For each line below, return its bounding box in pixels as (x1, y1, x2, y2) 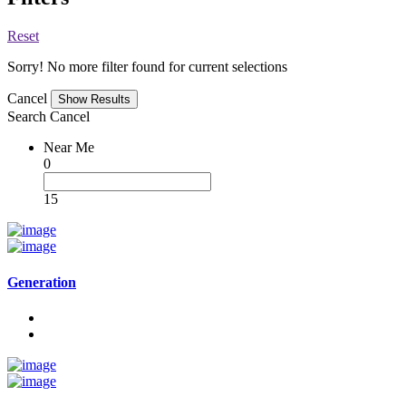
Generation (7, 274, 76, 290)
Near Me (43, 140, 94, 156)
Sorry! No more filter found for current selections (7, 59, 287, 75)
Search (7, 109, 46, 125)
